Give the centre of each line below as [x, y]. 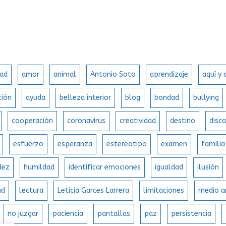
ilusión [208, 167]
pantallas [114, 214]
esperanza [75, 144]
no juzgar [23, 214]
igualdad [169, 167]
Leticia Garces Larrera [94, 191]
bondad [167, 98]
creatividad [138, 121]
